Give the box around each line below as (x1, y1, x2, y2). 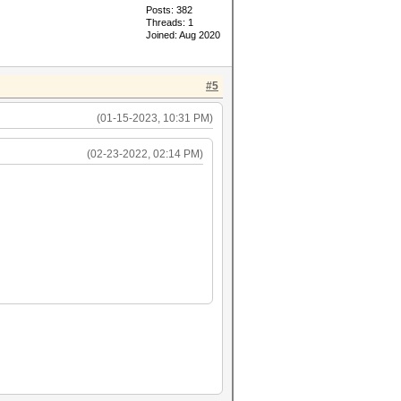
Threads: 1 (146, 17, 193, 28)
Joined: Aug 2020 (146, 30, 220, 40)
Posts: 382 (146, 4, 192, 15)
